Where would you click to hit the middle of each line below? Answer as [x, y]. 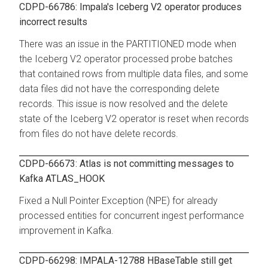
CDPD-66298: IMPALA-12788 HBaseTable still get [126, 260]
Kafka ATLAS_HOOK [62, 178]
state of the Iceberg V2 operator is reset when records [134, 118]
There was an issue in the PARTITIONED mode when [128, 44]
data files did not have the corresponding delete [119, 89]
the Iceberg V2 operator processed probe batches [126, 59]
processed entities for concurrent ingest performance [132, 215]
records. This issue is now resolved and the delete [124, 103]
